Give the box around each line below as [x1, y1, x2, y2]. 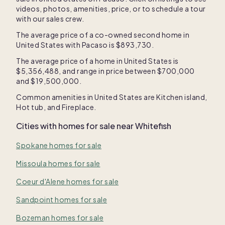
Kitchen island [156, 92, 205, 101]
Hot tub [16, 102, 44, 111]
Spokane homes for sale [16, 141, 101, 150]
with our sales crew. [16, 14, 84, 23]
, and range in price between [59, 66, 157, 75]
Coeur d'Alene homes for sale [16, 177, 119, 186]
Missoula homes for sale [16, 159, 100, 168]
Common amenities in [16, 92, 94, 101]
